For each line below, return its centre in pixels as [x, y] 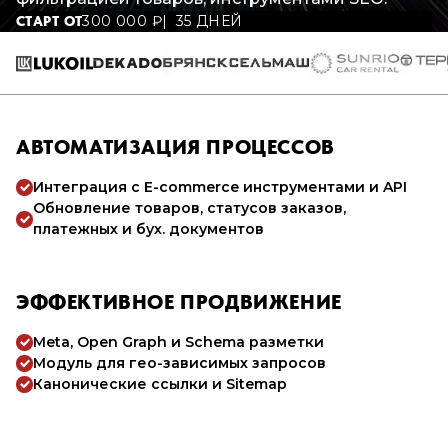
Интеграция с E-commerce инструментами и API [220, 187]
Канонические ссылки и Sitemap [160, 384]
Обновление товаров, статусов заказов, [189, 208]
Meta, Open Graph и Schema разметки [178, 342]
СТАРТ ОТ [49, 21]
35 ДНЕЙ [209, 21]
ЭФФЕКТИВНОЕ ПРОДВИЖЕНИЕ [179, 302]
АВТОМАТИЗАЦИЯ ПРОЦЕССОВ [175, 147]
